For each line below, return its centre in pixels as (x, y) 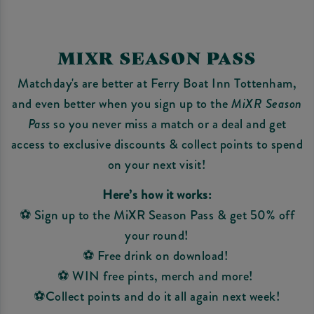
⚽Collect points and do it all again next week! (157, 297)
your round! (157, 236)
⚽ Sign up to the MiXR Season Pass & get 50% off (157, 216)
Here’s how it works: (157, 195)
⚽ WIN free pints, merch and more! (157, 277)
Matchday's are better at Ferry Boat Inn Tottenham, (157, 83)
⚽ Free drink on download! (157, 256)
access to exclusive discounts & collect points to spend (157, 144)
